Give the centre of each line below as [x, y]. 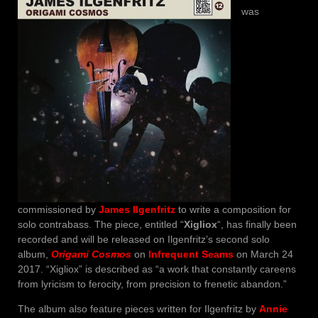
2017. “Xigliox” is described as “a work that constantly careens [157, 269]
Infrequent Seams [191, 254]
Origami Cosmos [91, 254]
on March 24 [263, 254]
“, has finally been [257, 224]
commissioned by [58, 209]
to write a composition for [233, 209]
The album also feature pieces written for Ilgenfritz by [138, 308]
